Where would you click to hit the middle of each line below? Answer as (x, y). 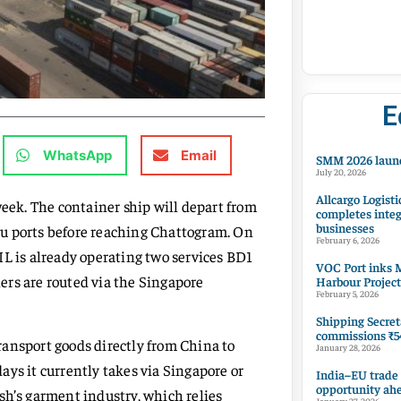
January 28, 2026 (349, 347)
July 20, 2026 (341, 172)
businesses (346, 227)
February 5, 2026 (348, 294)
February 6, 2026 (348, 240)
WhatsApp (77, 155)
